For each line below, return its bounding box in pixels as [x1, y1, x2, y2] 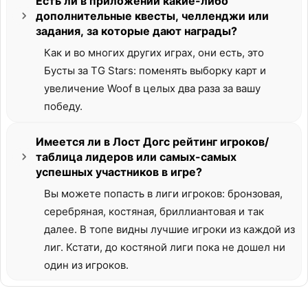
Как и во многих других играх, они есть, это [44, 46, 264, 59]
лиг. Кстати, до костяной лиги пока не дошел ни [44, 241, 285, 254]
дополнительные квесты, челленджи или [36, 9, 269, 23]
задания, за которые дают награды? [36, 24, 237, 38]
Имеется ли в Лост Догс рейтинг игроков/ [36, 135, 269, 148]
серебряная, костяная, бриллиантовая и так [44, 205, 264, 218]
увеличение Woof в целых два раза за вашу [44, 82, 261, 95]
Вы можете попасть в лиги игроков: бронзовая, [44, 187, 283, 200]
